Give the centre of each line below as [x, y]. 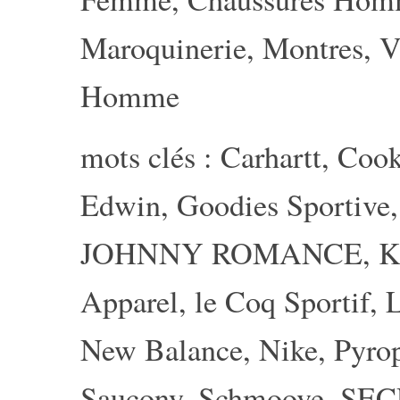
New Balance [162, 349]
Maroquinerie [163, 47]
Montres [313, 47]
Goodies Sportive [283, 204]
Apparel [129, 301]
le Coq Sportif [282, 301]
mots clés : [150, 156]
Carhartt [271, 156]
